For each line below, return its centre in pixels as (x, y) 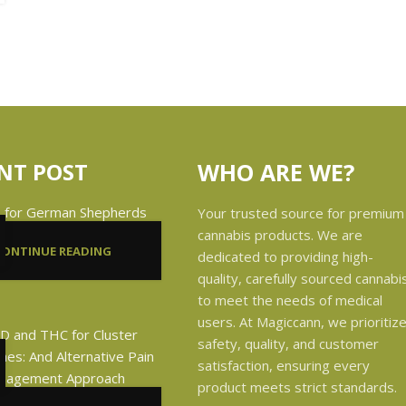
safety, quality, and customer (288, 343)
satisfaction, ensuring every (284, 365)
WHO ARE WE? (276, 172)
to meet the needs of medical (290, 300)
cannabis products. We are (280, 235)
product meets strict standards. (297, 387)
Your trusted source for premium (301, 213)
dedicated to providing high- (285, 256)
